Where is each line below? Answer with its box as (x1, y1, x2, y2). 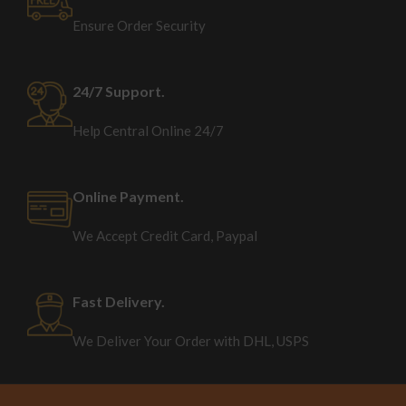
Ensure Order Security (72, 17, 206, 34)
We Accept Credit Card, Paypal (72, 227, 257, 244)
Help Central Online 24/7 (72, 122, 224, 139)
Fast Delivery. (72, 293, 165, 310)
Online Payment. (72, 188, 184, 205)
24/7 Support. (72, 82, 165, 100)
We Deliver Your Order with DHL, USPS (72, 333, 309, 349)
